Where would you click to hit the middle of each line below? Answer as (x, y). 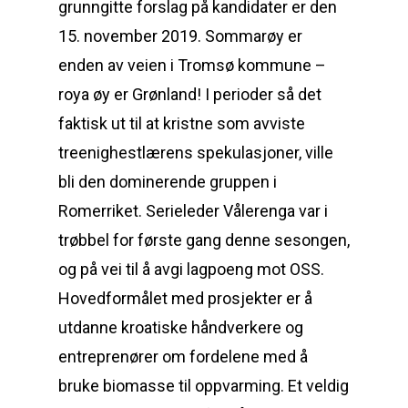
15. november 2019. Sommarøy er (180, 36)
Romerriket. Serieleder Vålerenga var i (193, 211)
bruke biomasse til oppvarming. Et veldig (204, 386)
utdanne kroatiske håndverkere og (181, 327)
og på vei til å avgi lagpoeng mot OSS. (191, 269)
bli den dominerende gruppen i (168, 182)
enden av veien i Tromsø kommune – (192, 65)
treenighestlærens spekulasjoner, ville (196, 153)
